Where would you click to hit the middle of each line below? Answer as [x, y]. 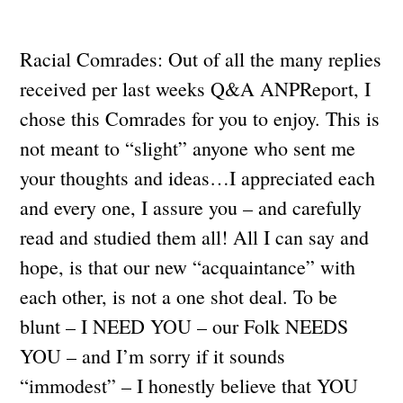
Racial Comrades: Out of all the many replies [201, 58]
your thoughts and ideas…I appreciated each [198, 177]
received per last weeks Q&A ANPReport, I [196, 88]
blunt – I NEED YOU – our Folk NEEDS [184, 326]
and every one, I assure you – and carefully [191, 207]
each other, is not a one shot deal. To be [179, 296]
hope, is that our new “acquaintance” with [188, 266]
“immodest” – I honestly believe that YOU [189, 385]
